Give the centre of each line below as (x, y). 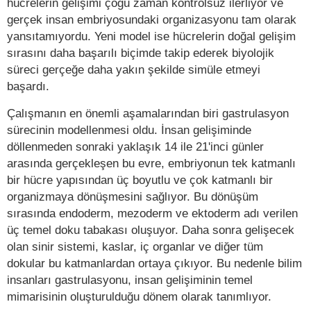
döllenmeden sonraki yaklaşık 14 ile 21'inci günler (135, 146)
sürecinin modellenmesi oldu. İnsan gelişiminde (129, 129)
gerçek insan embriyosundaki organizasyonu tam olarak (152, 19)
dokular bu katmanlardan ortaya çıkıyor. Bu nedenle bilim (154, 263)
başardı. (28, 86)
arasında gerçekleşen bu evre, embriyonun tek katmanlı (151, 163)
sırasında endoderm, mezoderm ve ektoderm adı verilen (152, 213)
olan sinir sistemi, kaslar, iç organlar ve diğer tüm (135, 246)
